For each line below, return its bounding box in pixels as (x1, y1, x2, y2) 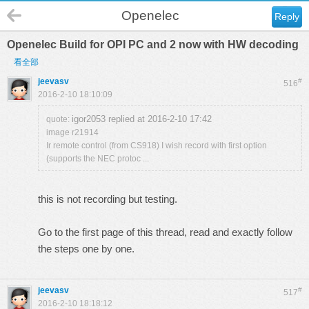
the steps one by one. (38, 243, 134, 255)
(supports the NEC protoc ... (46, 154, 149, 163)
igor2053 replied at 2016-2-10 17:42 (72, 114, 212, 124)
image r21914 (46, 128, 99, 137)
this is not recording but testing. (38, 193, 177, 205)
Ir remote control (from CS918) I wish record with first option (46, 141, 267, 150)
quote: (46, 114, 72, 124)
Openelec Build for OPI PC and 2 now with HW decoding (7, 39, 299, 50)
